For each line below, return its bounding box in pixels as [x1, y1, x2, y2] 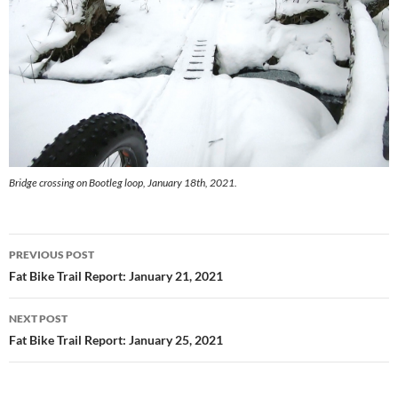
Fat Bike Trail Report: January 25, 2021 [9, 332, 223, 348]
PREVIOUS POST [9, 248, 94, 262]
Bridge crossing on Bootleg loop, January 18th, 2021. [9, 176, 237, 190]
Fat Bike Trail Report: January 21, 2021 [9, 268, 223, 284]
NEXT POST [9, 312, 68, 326]
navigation [8, 265, 118, 294]
